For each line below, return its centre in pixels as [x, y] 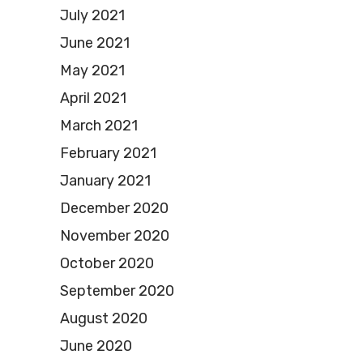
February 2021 [108, 153]
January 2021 [105, 180]
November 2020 [115, 235]
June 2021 [95, 43]
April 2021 [93, 98]
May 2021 [92, 70]
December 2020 [114, 208]
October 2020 [107, 263]
